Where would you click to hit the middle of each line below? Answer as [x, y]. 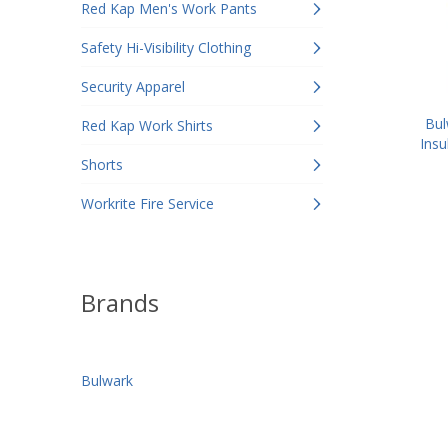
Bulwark [107, 380]
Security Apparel [133, 86]
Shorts [102, 164]
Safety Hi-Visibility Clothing [166, 47]
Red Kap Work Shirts [147, 125]
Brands [120, 302]
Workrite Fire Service [147, 203]
